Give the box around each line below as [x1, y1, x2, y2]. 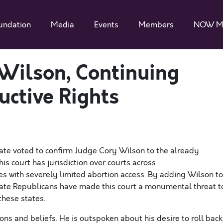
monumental [143, 181, 194, 192]
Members [138, 19, 174, 30]
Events [94, 19, 118, 30]
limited [60, 169, 86, 180]
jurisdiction [47, 157, 88, 168]
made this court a [79, 181, 143, 192]
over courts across [88, 157, 156, 168]
